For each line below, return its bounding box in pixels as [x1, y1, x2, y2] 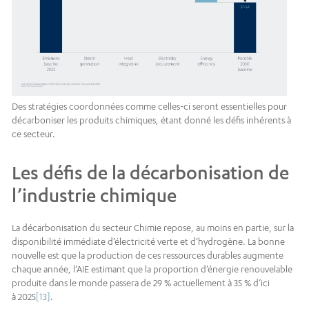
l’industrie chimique [12, 184, 177, 207]
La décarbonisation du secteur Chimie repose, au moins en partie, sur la [12, 222, 294, 234]
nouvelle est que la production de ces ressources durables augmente [12, 250, 283, 261]
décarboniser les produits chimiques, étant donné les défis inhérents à [12, 114, 291, 126]
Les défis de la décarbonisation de [12, 161, 289, 184]
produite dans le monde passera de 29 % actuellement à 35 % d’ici [12, 277, 270, 289]
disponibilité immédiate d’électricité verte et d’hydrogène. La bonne [12, 236, 285, 248]
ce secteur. [12, 128, 55, 140]
